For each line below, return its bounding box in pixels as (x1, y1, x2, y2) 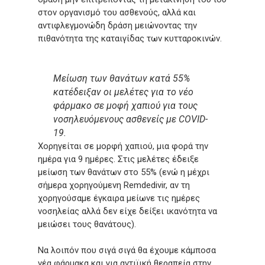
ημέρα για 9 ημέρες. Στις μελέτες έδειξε (38, 153, 199, 164)
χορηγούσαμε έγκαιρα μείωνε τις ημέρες (38, 192, 200, 203)
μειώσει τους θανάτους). (38, 218, 136, 230)
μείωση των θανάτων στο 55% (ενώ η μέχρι (38, 166, 209, 177)
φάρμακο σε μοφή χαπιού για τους (53, 99, 198, 111)
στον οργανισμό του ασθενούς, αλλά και (38, 7, 196, 18)
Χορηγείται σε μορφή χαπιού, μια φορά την (38, 140, 208, 151)
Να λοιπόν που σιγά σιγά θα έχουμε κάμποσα (38, 245, 216, 256)
